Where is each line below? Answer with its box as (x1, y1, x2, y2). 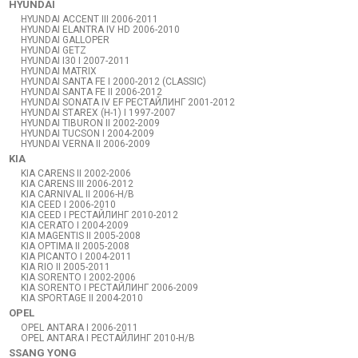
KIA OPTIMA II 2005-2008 (21, 241, 130, 252)
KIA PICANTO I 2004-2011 (21, 251, 133, 262)
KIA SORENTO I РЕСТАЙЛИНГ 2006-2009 (21, 282, 199, 293)
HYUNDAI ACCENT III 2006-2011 (21, 14, 159, 25)
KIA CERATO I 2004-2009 (21, 220, 129, 231)
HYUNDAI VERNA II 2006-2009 (21, 138, 151, 149)
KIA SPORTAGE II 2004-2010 (21, 292, 144, 304)
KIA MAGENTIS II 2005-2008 (21, 230, 141, 241)
